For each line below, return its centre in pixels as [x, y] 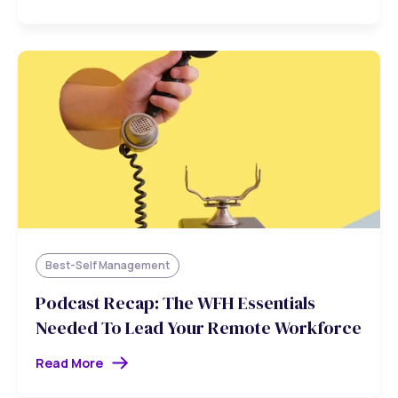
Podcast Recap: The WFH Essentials [175, 303]
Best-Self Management [107, 265]
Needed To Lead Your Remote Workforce [199, 328]
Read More [69, 362]
